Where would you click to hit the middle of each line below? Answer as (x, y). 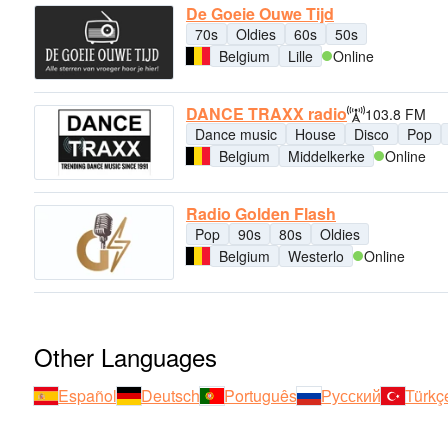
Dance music (236, 133)
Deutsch (170, 396)
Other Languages (125, 357)
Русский (351, 396)
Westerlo (316, 256)
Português (260, 396)
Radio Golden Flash (261, 214)
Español (87, 396)
